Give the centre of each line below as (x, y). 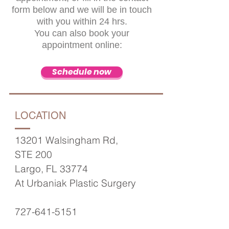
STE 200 (33, 154)
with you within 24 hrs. (82, 21)
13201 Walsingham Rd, (66, 140)
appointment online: (82, 45)
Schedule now (82, 72)
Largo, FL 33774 (51, 169)
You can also (62, 33)
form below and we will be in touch (82, 10)
